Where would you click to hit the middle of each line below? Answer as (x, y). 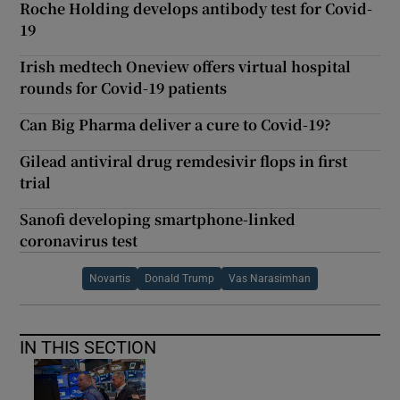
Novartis (110, 278)
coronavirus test (79, 240)
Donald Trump (179, 278)
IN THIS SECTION (88, 347)
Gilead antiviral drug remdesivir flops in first (184, 161)
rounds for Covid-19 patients (124, 87)
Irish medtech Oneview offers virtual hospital (186, 66)
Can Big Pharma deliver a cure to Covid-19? (176, 124)
